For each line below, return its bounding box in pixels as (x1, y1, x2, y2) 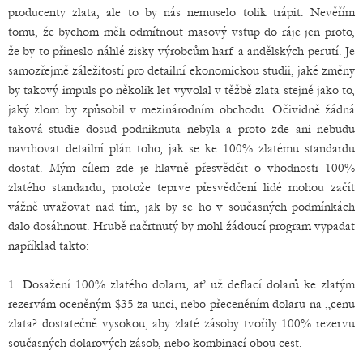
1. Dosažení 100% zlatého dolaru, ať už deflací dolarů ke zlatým (8, 277, 355, 293)
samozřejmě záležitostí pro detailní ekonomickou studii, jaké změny (8, 63, 355, 79)
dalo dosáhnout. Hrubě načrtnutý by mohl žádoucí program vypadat (8, 219, 355, 234)
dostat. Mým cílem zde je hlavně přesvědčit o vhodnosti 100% (8, 160, 355, 176)
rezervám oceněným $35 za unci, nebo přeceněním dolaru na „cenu (8, 297, 355, 312)
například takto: (8, 238, 89, 254)
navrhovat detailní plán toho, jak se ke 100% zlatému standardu (8, 141, 355, 156)
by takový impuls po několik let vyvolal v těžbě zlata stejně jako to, (8, 83, 355, 98)
